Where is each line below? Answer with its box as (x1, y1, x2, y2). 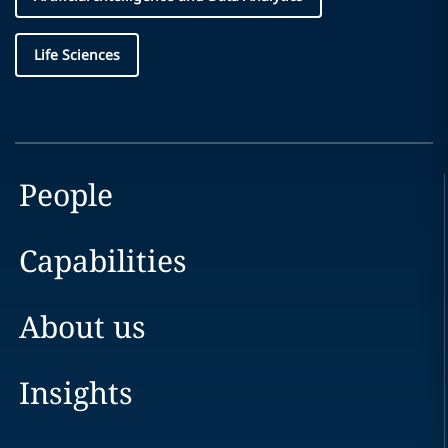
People (18, 173, 113, 215)
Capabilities (18, 239, 187, 281)
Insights (18, 371, 133, 413)
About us (18, 305, 146, 347)
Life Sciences (34, 44, 120, 64)
